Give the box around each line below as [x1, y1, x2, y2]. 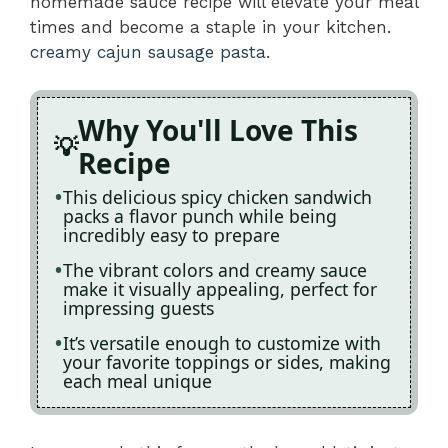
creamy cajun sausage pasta [30, 41, 266, 62]
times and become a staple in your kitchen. [30, 16, 391, 37]
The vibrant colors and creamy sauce [63, 258, 367, 282]
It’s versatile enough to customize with [63, 331, 381, 355]
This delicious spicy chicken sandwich [63, 185, 372, 209]
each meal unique [63, 369, 212, 393]
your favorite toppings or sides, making [63, 350, 391, 374]
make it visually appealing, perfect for [63, 277, 377, 301]
